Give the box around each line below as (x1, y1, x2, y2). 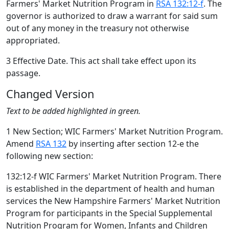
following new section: (6, 150, 93, 162)
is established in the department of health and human (6, 183, 215, 194)
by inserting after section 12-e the (66, 138, 199, 149)
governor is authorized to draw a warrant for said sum (6, 10, 218, 21)
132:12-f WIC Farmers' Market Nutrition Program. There (6, 171, 221, 182)
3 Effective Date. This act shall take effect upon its (6, 55, 196, 66)
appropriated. (6, 35, 60, 46)
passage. (6, 67, 40, 79)
